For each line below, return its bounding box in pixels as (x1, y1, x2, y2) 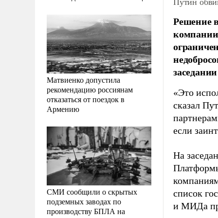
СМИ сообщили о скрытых (47, 186, 137, 197)
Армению (47, 103, 79, 114)
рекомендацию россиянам (47, 84, 133, 94)
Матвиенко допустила (47, 74, 120, 85)
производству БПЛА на (47, 205, 125, 216)
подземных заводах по (47, 196, 121, 206)
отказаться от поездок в (47, 93, 125, 104)
